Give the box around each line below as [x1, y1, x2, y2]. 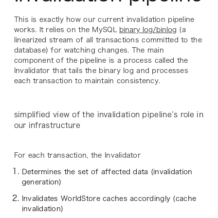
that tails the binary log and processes [50, 67, 188, 74]
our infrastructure [14, 122, 81, 129]
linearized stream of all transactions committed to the [14, 36, 202, 44]
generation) [21, 179, 62, 186]
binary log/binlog [119, 26, 177, 34]
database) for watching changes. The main [14, 47, 164, 54]
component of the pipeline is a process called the [14, 57, 188, 64]
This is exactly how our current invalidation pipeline [14, 16, 195, 23]
